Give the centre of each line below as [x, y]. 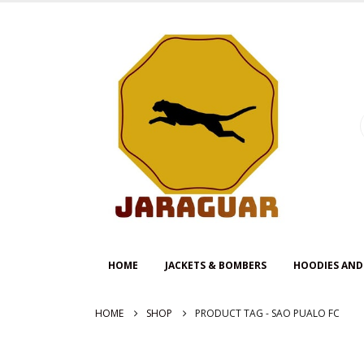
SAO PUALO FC [305, 313]
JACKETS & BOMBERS [216, 265]
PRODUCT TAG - [233, 313]
